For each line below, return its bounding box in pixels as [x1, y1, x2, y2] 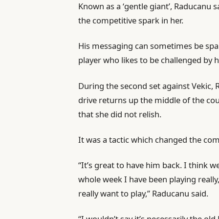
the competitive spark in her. [78, 15, 184, 26]
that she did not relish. [78, 108, 162, 120]
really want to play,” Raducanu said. [78, 188, 209, 199]
